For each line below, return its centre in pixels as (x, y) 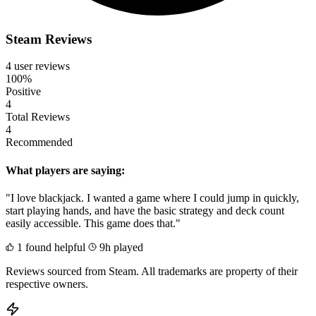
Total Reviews (38, 117)
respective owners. (47, 284)
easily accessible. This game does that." (93, 223)
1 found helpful (50, 247)
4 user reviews (38, 66)
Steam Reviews (49, 39)
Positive (23, 92)
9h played (120, 247)
